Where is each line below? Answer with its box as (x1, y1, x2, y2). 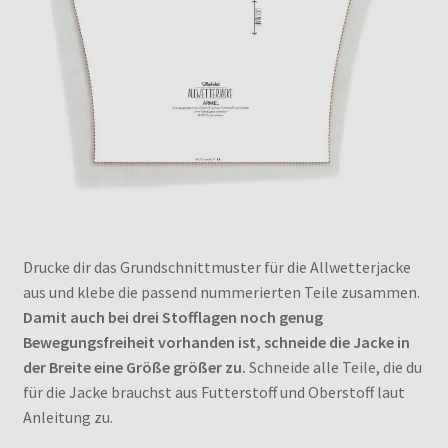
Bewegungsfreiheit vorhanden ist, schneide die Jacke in (22, 331, 410, 352)
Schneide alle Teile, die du (245, 356, 422, 377)
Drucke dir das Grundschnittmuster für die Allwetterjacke (22, 256, 411, 277)
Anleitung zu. (22, 406, 113, 427)
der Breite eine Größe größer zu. (22, 356, 246, 377)
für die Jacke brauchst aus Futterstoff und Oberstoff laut (22, 381, 405, 402)
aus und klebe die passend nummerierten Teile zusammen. (22, 281, 420, 302)
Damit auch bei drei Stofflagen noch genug (22, 306, 323, 327)
